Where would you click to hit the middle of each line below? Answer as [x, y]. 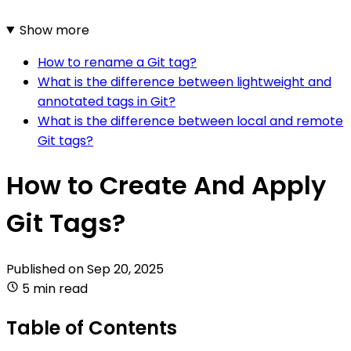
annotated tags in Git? [107, 101]
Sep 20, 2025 [125, 269]
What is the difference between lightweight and [185, 81]
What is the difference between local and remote [190, 121]
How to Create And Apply [166, 186]
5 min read [55, 288]
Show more [54, 30]
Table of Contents [92, 327]
